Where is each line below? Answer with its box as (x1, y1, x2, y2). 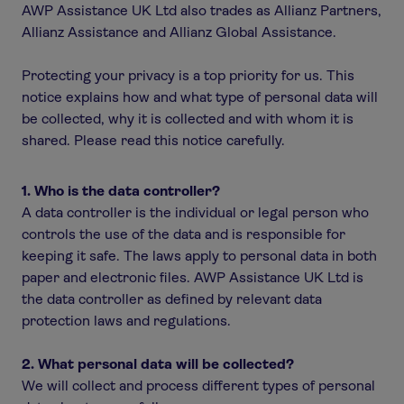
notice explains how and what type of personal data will (22, 88, 378, 106)
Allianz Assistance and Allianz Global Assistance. (22, 23, 336, 41)
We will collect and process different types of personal (22, 377, 375, 394)
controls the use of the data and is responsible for (22, 225, 345, 243)
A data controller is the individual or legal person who (22, 204, 369, 221)
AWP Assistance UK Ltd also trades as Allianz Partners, (22, 2, 381, 19)
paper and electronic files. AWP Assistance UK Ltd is (22, 269, 363, 286)
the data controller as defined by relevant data (22, 290, 322, 308)
